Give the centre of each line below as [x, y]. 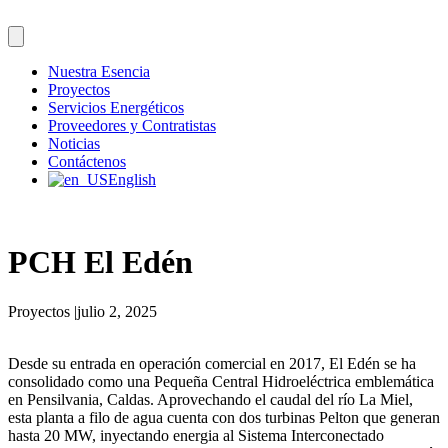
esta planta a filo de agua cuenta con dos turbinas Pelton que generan [224, 417]
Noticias [74, 143]
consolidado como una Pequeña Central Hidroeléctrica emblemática [221, 381]
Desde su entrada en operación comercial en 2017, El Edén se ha [212, 363]
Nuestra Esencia [99, 71]
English [132, 179]
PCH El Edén [100, 262]
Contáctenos [87, 161]
